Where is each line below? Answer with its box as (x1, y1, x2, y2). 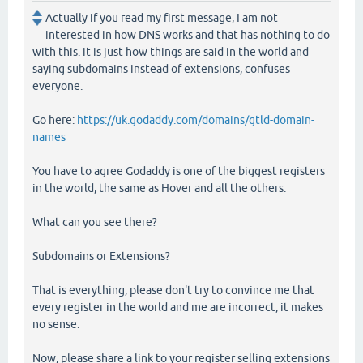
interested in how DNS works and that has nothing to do (45, 28, 330, 42)
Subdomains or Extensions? (32, 250, 170, 263)
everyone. (32, 79, 83, 93)
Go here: (32, 113, 77, 127)
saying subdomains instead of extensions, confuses (32, 62, 290, 76)
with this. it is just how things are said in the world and (32, 45, 309, 59)
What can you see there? (32, 216, 157, 229)
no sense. (32, 318, 79, 331)
